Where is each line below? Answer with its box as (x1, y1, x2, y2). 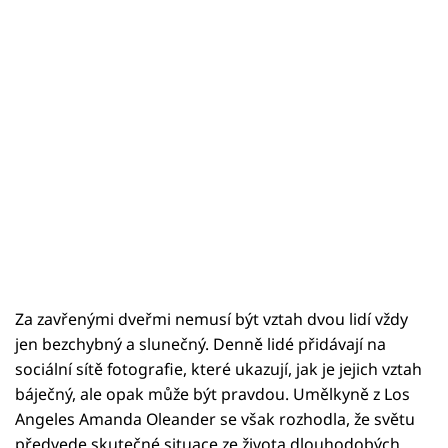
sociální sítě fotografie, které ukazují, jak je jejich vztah (15, 358, 422, 381)
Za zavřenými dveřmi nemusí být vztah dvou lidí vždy (15, 308, 408, 331)
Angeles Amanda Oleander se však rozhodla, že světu (15, 408, 415, 431)
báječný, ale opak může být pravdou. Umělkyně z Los (15, 383, 410, 406)
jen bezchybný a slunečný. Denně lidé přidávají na (15, 333, 386, 356)
